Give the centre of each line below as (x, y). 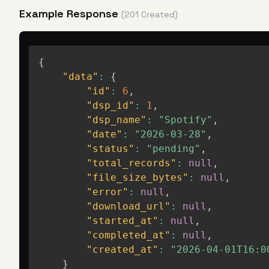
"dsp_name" (116, 120)
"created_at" (122, 249)
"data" (80, 77)
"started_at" (122, 221)
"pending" (174, 149)
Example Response (70, 14)
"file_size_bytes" (138, 177)
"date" (104, 134)
